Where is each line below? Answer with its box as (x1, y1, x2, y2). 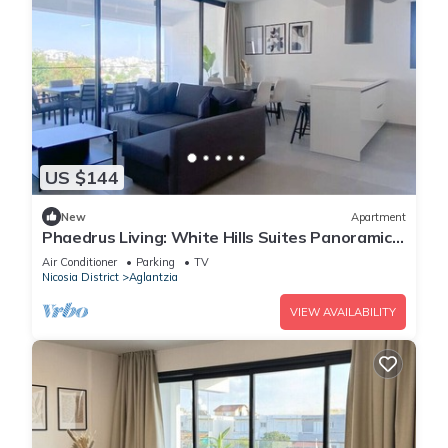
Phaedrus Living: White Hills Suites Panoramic (42, 227, 392, 248)
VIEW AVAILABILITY (290, 305, 396, 320)
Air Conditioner (42, 255, 117, 270)
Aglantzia (129, 270, 178, 285)
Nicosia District (42, 270, 119, 285)
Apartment (351, 209, 406, 224)
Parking (136, 255, 175, 270)
